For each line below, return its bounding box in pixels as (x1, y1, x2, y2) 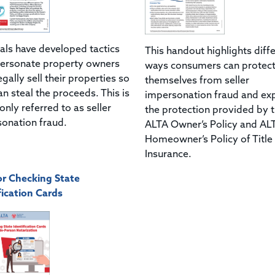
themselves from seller (144, 76, 249, 86)
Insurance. (144, 149, 192, 160)
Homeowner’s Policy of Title (144, 134, 273, 145)
